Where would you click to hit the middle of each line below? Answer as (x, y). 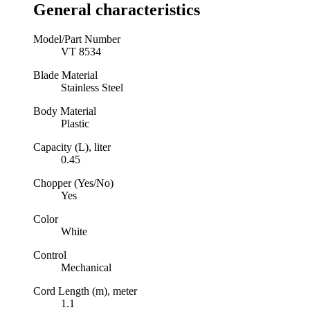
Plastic (75, 124)
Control (50, 255)
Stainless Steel (92, 88)
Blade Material (65, 75)
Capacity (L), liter (72, 147)
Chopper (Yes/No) (73, 183)
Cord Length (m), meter (85, 291)
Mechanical (86, 267)
